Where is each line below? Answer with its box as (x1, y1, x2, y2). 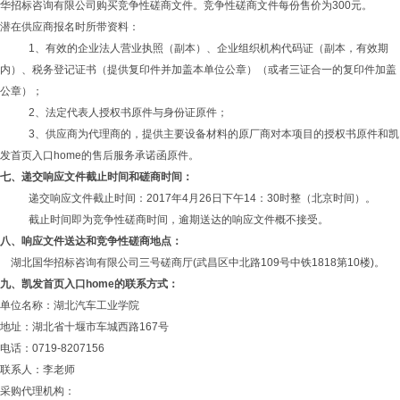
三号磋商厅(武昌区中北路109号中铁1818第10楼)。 (139, 256, 385, 269)
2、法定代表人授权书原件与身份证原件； (29, 106, 228, 119)
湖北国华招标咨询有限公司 (11, 256, 139, 269)
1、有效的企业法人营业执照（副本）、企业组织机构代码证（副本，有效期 (29, 42, 388, 54)
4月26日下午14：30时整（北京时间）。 (182, 192, 376, 204)
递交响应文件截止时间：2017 (29, 192, 171, 204)
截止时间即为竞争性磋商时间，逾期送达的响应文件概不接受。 (29, 213, 329, 226)
